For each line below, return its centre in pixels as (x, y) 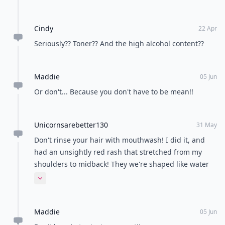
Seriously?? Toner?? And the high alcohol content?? (119, 43)
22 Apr (208, 28)
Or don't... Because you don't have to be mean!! (114, 92)
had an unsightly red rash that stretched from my (118, 152)
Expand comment (65, 182)
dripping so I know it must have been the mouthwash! (126, 176)
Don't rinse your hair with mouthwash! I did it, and (120, 140)
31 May (207, 125)
